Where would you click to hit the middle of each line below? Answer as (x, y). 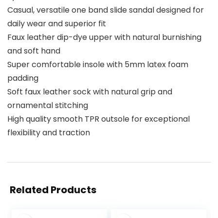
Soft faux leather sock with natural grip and (90, 92)
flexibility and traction (49, 133)
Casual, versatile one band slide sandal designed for (106, 10)
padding (23, 78)
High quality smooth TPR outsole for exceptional (99, 119)
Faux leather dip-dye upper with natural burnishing (104, 37)
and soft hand (34, 51)
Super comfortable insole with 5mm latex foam (98, 65)
